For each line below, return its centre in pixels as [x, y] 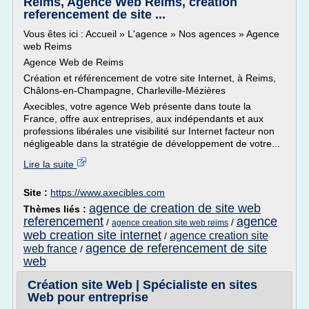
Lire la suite [50, 164]
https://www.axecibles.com [108, 192]
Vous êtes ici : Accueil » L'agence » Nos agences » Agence [151, 34]
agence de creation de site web [175, 208]
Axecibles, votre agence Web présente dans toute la [137, 106]
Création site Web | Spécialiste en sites [142, 285]
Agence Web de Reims [73, 62]
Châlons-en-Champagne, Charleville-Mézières [124, 90]
